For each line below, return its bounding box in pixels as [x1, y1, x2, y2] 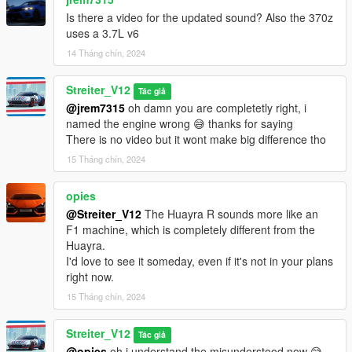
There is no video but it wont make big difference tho [66, 131, 326, 148]
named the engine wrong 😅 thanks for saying [66, 115, 293, 132]
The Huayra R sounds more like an [141, 206, 318, 222]
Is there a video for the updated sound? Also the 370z [66, 9, 333, 26]
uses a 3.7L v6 [66, 25, 139, 42]
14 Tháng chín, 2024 [67, 46, 145, 60]
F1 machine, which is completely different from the [66, 222, 315, 238]
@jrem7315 [66, 100, 125, 116]
